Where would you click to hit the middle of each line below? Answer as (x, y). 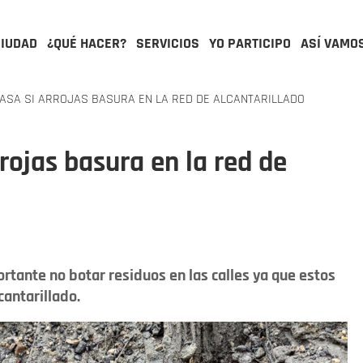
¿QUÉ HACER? (87, 43)
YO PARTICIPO (250, 43)
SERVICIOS (168, 43)
